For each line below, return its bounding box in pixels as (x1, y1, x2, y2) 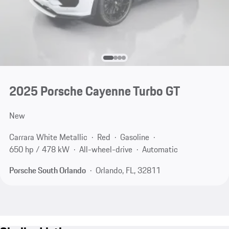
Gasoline (120, 130, 149, 143)
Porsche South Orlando (9, 164, 86, 177)
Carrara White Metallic (9, 130, 87, 143)
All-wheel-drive (79, 143, 132, 155)
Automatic (142, 143, 178, 155)
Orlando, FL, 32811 (95, 164, 161, 177)
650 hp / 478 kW (9, 143, 70, 155)
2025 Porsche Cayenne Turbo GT (9, 81, 180, 101)
